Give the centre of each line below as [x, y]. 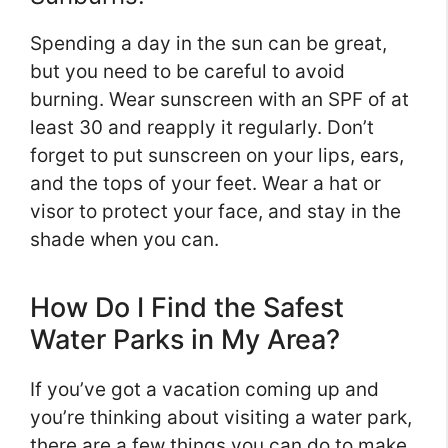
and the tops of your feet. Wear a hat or [205, 184]
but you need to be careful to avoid [187, 72]
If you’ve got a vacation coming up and [204, 390]
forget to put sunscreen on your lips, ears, [217, 156]
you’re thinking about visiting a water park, [221, 418]
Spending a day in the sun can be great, [208, 44]
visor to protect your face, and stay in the [215, 212]
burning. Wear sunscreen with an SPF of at [219, 100]
